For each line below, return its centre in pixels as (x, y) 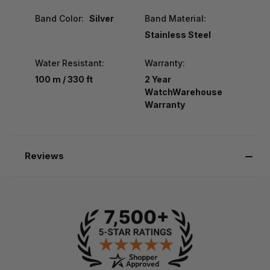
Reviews (44, 155)
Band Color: (59, 18)
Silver (101, 18)
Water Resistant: (70, 63)
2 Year (158, 79)
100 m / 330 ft (64, 79)
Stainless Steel (177, 34)
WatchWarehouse (183, 92)
